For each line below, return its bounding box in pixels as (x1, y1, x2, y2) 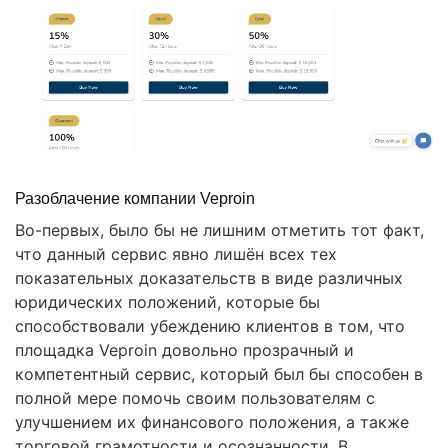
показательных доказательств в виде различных (15, 267, 403, 288)
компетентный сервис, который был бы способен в (15, 363, 423, 384)
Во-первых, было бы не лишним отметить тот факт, (15, 219, 424, 240)
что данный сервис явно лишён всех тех (15, 243, 337, 264)
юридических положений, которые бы (15, 291, 320, 312)
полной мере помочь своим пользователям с (15, 387, 375, 408)
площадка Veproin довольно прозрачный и (15, 339, 354, 360)
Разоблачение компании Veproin (15, 189, 255, 207)
